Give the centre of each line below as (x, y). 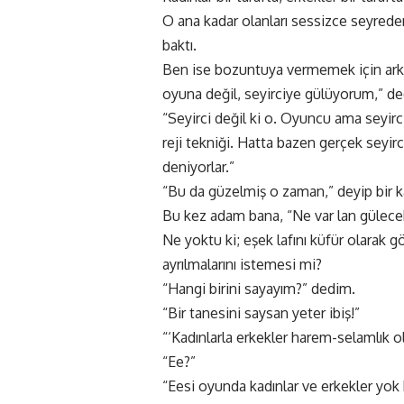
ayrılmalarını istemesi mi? (242, 265)
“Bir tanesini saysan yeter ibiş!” (261, 313)
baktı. (179, 46)
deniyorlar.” (198, 167)
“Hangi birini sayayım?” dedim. (259, 289)
